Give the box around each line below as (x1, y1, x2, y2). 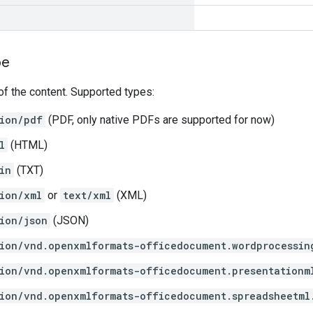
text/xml (63, 189, 111, 202)
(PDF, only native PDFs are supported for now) (45, 113, 275, 126)
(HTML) (8, 138, 48, 152)
